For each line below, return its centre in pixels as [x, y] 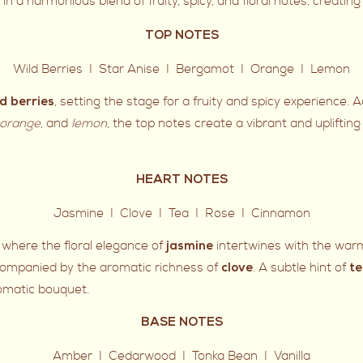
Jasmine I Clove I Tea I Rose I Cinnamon [181, 214]
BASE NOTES [181, 324]
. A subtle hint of [301, 268]
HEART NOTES [181, 181]
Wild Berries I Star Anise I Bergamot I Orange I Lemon [181, 70]
